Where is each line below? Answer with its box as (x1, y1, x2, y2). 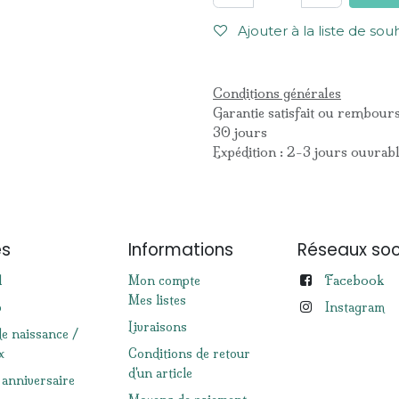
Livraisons (128, 318, 187, 335)
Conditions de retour (128, 345, 250, 362)
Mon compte (128, 272, 200, 289)
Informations (128, 237, 233, 262)
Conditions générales (213, 84, 341, 102)
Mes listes (128, 291, 186, 308)
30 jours (213, 123, 267, 141)
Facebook (324, 271, 385, 289)
